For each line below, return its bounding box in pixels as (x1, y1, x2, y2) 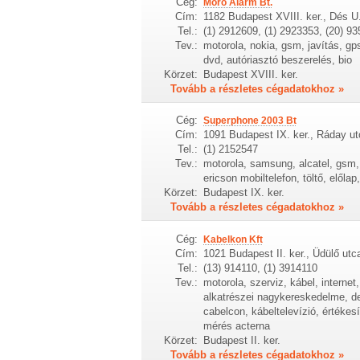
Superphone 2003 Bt (202, 115, 297, 127)
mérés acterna (202, 319, 270, 332)
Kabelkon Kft (202, 233, 263, 245)
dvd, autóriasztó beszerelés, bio (202, 54, 352, 67)
